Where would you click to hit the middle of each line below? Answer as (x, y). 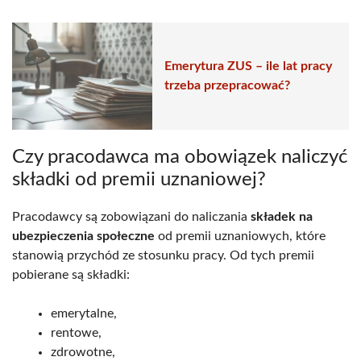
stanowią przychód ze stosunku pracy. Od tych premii (163, 255)
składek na (282, 216)
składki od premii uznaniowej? (139, 179)
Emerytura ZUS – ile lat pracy (248, 66)
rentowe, (76, 332)
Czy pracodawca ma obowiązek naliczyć (180, 157)
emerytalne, (84, 313)
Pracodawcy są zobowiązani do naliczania (131, 216)
